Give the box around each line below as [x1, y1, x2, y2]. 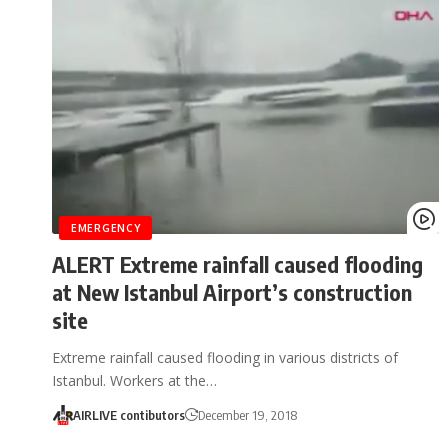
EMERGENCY [71, 221, 141, 234]
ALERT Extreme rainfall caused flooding [52, 249, 423, 278]
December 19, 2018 [197, 406, 297, 423]
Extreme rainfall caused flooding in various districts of [52, 347, 398, 367]
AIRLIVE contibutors [72, 406, 185, 423]
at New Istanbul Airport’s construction [52, 277, 412, 306]
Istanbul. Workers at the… [52, 370, 217, 390]
